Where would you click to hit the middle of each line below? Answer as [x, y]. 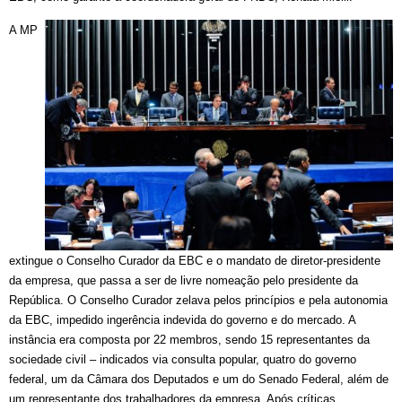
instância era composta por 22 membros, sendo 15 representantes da [189, 340]
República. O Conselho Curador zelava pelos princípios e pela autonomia [198, 301]
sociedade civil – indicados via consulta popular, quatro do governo [183, 360]
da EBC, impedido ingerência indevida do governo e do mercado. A [182, 320]
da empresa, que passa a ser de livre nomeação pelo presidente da [184, 281]
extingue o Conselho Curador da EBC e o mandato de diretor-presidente [195, 261]
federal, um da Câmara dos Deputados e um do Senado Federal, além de [199, 380]
